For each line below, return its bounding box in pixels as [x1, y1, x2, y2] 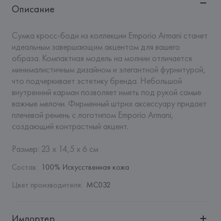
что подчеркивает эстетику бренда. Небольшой [11, 75, 182, 86]
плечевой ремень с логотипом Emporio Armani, [11, 109, 174, 120]
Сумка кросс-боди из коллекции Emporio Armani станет [11, 30, 208, 41]
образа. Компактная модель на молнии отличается [11, 52, 192, 64]
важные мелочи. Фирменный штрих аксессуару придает [11, 98, 207, 109]
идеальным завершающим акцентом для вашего [11, 41, 180, 52]
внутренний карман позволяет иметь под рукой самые [11, 86, 201, 98]
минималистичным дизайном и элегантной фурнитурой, [11, 64, 206, 75]
